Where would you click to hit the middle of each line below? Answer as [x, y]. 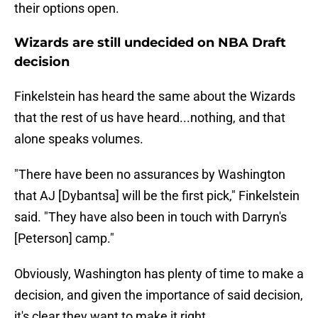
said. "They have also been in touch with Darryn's [150, 217]
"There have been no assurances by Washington [150, 175]
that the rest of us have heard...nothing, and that [150, 118]
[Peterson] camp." [64, 238]
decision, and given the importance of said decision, [159, 295]
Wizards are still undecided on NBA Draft [150, 43]
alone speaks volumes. [79, 139]
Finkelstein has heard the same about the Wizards [155, 97]
